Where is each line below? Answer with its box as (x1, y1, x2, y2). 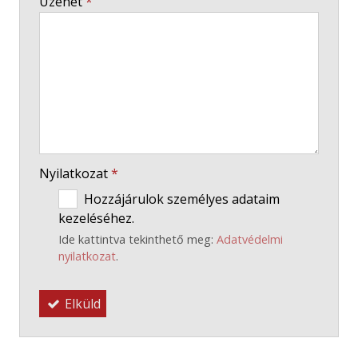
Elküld (61, 294, 101, 312)
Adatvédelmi (217, 231, 283, 247)
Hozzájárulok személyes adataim (84, 189, 280, 208)
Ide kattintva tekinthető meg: (58, 231, 217, 247)
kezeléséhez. (58, 209, 134, 228)
